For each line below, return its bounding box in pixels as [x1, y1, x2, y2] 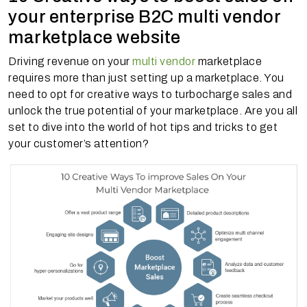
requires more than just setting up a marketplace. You [8, 71, 284, 84]
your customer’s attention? [8, 137, 149, 149]
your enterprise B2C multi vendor [8, 7, 280, 26]
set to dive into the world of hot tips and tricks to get [8, 121, 278, 133]
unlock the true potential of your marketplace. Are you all [8, 104, 297, 116]
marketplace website [8, 27, 184, 47]
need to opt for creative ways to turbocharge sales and [8, 88, 292, 100]
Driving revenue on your [8, 55, 132, 67]
